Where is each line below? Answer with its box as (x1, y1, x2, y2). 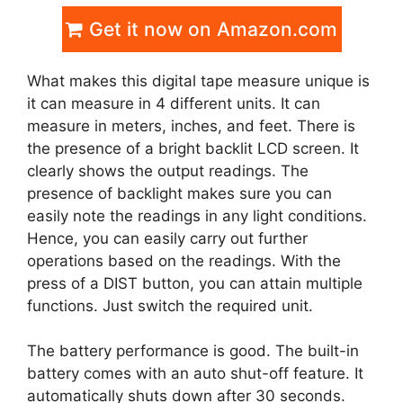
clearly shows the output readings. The (27, 161, 309, 180)
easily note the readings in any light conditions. (27, 206, 367, 225)
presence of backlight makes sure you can (27, 184, 332, 202)
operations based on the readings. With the (27, 251, 341, 270)
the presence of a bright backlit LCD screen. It (27, 139, 359, 157)
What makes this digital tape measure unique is (27, 71, 370, 90)
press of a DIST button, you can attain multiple (27, 273, 363, 292)
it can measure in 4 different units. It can (27, 94, 320, 112)
